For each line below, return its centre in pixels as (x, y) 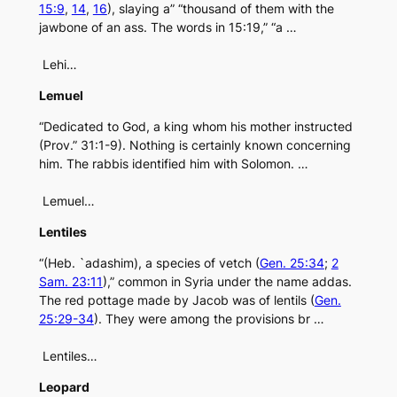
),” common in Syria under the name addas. (227, 282)
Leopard (64, 387)
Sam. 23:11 (70, 282)
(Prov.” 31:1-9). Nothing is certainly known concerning (195, 145)
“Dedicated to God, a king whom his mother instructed (195, 127)
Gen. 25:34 (292, 263)
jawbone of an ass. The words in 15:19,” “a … (167, 27)
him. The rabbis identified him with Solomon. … (173, 164)
